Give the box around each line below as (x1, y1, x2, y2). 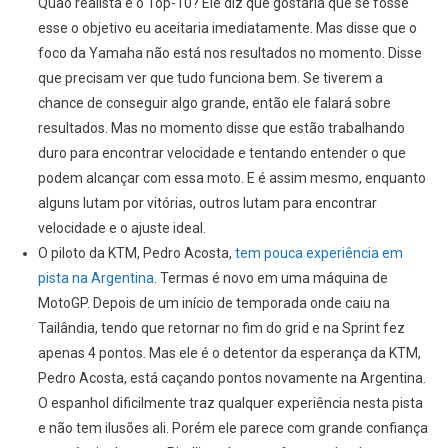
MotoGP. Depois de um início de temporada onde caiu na (37, 295, 390, 312)
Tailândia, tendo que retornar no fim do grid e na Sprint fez (37, 320, 405, 337)
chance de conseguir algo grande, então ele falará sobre (37, 95, 391, 112)
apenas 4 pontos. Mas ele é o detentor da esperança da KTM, (37, 345, 421, 362)
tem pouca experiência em (234, 245, 403, 262)
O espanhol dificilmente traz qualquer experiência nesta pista (37, 395, 423, 412)
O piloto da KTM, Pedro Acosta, (37, 245, 235, 262)
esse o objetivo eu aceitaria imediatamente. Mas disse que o (37, 20, 417, 37)
